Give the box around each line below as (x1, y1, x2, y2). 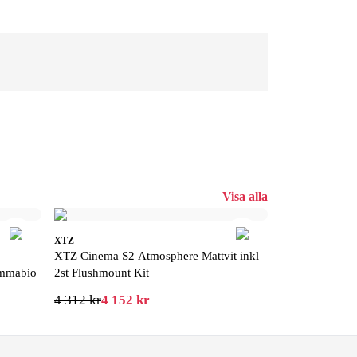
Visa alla (222, 189, 268, 203)
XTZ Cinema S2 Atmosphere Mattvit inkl (54, 249, 259, 262)
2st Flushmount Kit (54, 266, 149, 279)
